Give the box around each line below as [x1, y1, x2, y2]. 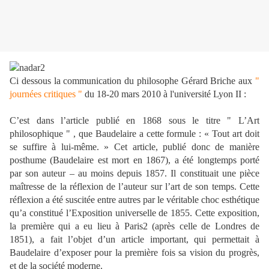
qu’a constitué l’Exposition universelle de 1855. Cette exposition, [10, 208, 259, 219]
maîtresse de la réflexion [10, 181, 103, 192]
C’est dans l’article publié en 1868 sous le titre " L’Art [10, 115, 259, 126]
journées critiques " [10, 89, 82, 100]
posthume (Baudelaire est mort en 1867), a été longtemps [10, 155, 237, 166]
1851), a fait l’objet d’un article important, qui [10, 234, 207, 245]
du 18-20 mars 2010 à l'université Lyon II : [82, 89, 246, 100]
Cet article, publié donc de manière [114, 142, 260, 153]
